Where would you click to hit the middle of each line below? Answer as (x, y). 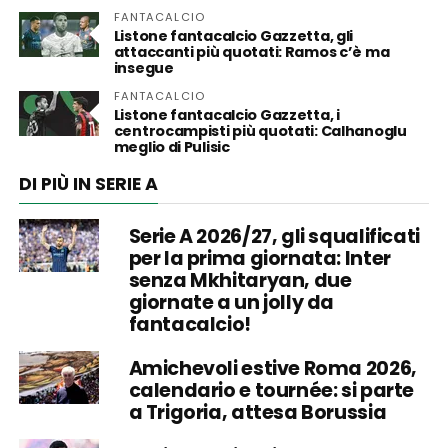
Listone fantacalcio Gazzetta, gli (233, 35)
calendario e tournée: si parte (271, 390)
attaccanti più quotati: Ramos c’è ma (251, 51)
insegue (143, 67)
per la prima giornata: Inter (259, 258)
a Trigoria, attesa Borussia (257, 412)
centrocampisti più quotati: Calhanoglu (260, 130)
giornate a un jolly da (231, 302)
